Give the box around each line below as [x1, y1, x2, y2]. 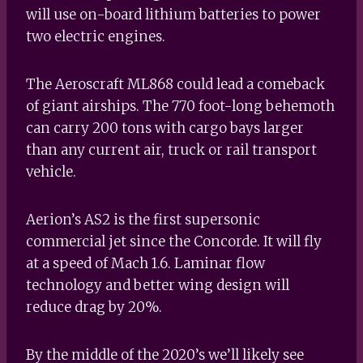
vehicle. [26, 162, 76, 181]
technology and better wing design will [26, 275, 289, 294]
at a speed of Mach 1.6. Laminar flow [26, 254, 265, 272]
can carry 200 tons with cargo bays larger [26, 118, 304, 137]
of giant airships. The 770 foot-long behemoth [26, 96, 335, 115]
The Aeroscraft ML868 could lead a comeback [26, 75, 325, 93]
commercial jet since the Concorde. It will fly [26, 232, 322, 250]
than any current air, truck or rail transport [26, 140, 317, 159]
